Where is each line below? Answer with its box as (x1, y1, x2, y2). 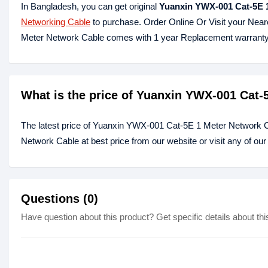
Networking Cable (21, 17, 90, 27)
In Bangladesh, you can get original (21, 1, 159, 11)
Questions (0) (21, 192, 98, 205)
